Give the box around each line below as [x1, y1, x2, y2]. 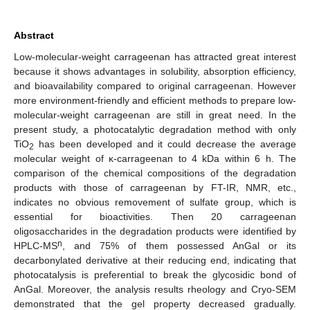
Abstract [14, 29, 54, 41]
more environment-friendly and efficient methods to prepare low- [14, 94, 296, 106]
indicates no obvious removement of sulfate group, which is [14, 196, 296, 208]
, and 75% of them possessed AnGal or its [62, 239, 296, 251]
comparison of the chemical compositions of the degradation [14, 167, 296, 179]
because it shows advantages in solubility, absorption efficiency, [14, 65, 296, 77]
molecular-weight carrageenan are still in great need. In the [14, 109, 296, 120]
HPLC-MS [14, 239, 57, 251]
